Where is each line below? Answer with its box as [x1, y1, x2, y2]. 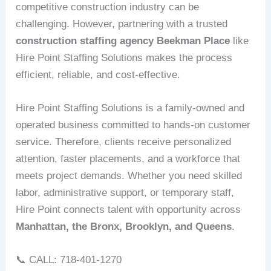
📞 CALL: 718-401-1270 [16, 254, 122, 266]
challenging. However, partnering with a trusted [16, 18, 228, 30]
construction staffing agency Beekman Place [16, 34, 230, 47]
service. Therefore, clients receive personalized [16, 135, 232, 148]
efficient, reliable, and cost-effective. [16, 68, 181, 80]
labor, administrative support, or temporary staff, [16, 186, 235, 198]
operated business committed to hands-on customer [16, 119, 251, 131]
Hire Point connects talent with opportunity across [16, 203, 241, 215]
